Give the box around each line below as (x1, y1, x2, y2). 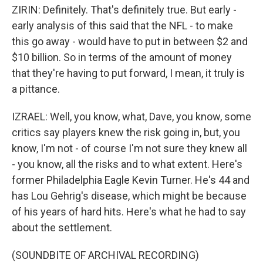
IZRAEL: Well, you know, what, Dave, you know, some (12, 110, 251, 123)
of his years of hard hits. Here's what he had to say (12, 205, 246, 218)
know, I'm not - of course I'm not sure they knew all (12, 142, 247, 154)
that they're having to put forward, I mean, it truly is (12, 67, 245, 79)
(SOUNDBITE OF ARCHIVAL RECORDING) (12, 249, 199, 261)
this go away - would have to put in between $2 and (12, 35, 248, 48)
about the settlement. (12, 221, 112, 234)
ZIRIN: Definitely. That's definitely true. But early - (12, 4, 237, 16)
